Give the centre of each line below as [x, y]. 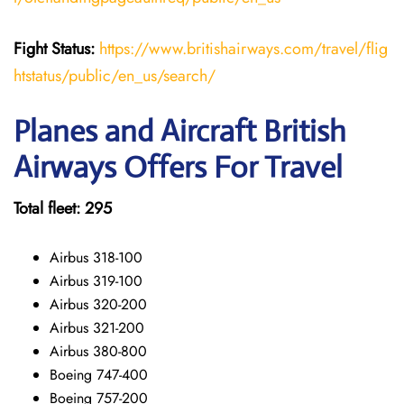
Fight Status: [54, 49]
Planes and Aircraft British [180, 131]
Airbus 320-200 [98, 304]
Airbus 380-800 [98, 351]
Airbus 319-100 [96, 281]
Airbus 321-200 [97, 328]
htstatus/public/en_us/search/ [115, 76]
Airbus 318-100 [96, 257]
